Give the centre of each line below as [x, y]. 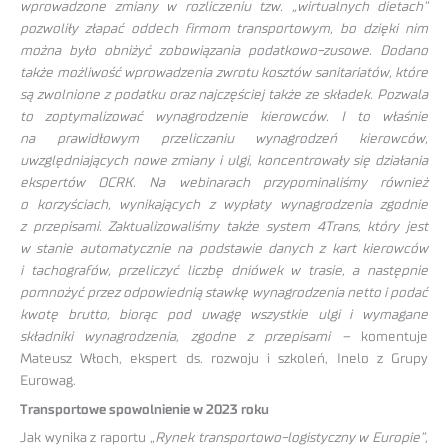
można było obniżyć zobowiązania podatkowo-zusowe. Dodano [224, 50]
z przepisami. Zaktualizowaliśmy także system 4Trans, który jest [224, 226]
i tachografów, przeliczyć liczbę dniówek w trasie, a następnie [224, 270]
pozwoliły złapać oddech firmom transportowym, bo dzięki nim [224, 28]
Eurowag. [48, 380]
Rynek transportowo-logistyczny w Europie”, [291, 438]
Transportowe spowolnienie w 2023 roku [144, 409]
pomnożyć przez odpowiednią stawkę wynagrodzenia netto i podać [224, 292]
